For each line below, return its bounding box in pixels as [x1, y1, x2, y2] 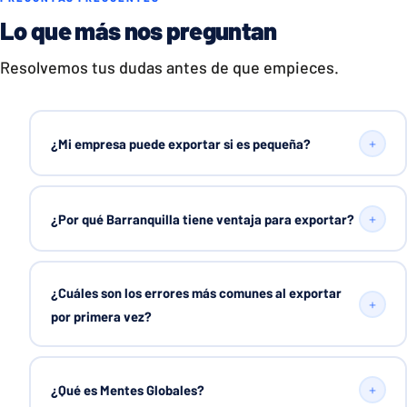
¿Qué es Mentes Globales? [50, 381, 204, 398]
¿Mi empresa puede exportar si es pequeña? [50, 134, 311, 152]
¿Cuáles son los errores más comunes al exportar [50, 283, 342, 301]
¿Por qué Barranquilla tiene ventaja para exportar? [50, 210, 354, 227]
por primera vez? [50, 307, 152, 324]
